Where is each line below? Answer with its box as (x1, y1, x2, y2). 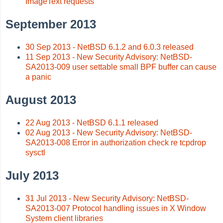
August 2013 (5, 93, 77, 107)
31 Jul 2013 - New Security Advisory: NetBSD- (25, 194, 189, 203)
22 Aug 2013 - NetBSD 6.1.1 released (25, 118, 159, 127)
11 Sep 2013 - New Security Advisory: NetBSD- (25, 52, 193, 61)
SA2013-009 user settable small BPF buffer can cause (25, 62, 217, 71)
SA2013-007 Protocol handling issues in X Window (25, 204, 207, 213)
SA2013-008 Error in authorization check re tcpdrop (25, 138, 207, 147)
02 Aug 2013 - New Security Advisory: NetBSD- (25, 128, 193, 137)
